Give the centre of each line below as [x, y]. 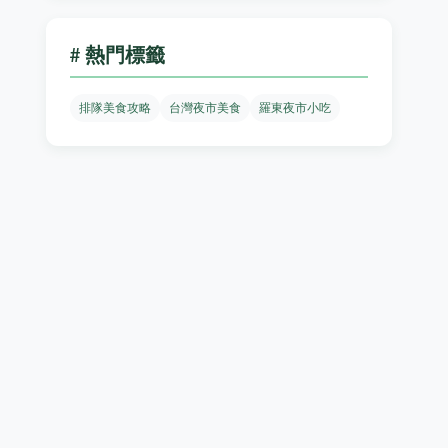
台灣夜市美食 [205, 107]
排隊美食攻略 [115, 107]
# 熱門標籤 [118, 54]
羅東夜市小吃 [295, 107]
